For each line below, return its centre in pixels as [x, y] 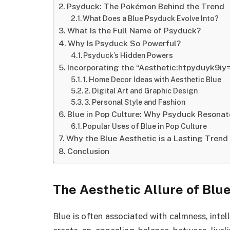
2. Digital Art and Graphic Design [141, 91]
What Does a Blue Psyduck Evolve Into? [151, 18]
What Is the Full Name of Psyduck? [134, 30]
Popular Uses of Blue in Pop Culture [145, 126]
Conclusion [89, 151]
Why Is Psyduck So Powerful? [124, 43]
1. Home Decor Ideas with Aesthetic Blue [152, 79]
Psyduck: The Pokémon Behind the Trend [146, 6]
